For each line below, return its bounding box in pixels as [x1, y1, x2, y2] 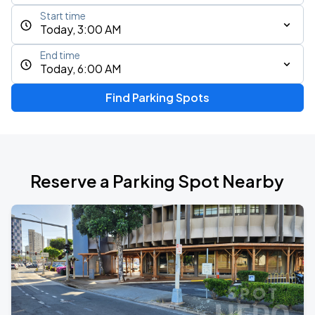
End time [40, 49, 80, 61]
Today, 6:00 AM [40, 61, 121, 76]
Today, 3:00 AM [40, 22, 121, 37]
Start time [40, 10, 86, 22]
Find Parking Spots [105, 90, 210, 105]
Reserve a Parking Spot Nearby [30, 170, 285, 191]
